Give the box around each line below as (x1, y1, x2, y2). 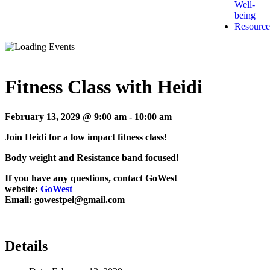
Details (5, 237, 48, 254)
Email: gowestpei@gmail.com (5, 194, 125, 205)
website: (5, 183, 40, 194)
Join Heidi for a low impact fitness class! (5, 131, 167, 142)
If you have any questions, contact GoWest (5, 172, 177, 183)
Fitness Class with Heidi (5, 76, 202, 98)
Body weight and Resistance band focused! (5, 152, 179, 163)
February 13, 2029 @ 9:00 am (5, 111, 127, 122)
